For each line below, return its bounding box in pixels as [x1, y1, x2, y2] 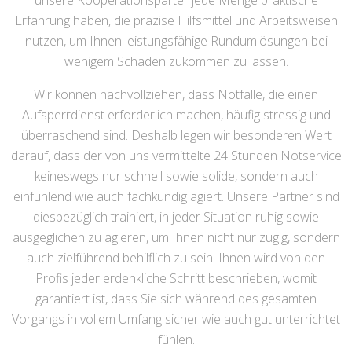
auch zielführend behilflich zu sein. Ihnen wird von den [27, 249, 325, 267]
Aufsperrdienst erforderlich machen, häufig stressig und [21, 106, 331, 124]
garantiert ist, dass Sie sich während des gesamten [35, 290, 317, 308]
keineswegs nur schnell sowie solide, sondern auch [34, 167, 318, 185]
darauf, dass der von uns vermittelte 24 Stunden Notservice [10, 147, 342, 165]
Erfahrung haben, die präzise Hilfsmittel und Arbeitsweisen [14, 12, 338, 30]
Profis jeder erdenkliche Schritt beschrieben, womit [35, 269, 317, 288]
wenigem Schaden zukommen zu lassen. [64, 53, 288, 71]
